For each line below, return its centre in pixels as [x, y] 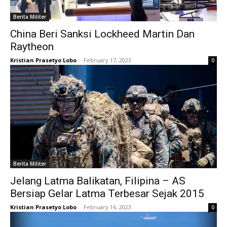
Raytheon [32, 46]
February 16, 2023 [107, 207]
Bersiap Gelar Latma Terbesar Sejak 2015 [107, 193]
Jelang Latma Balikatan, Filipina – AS [98, 181]
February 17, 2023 [107, 60]
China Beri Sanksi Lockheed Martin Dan [102, 34]
